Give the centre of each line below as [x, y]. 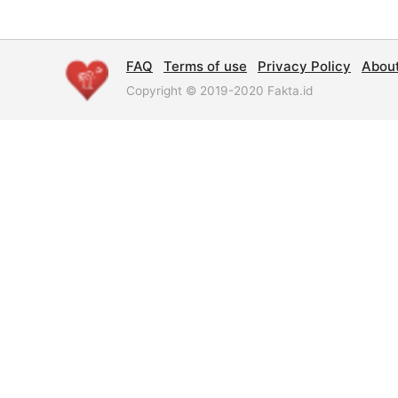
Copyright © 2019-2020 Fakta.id [219, 90]
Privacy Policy [304, 66]
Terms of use [205, 66]
